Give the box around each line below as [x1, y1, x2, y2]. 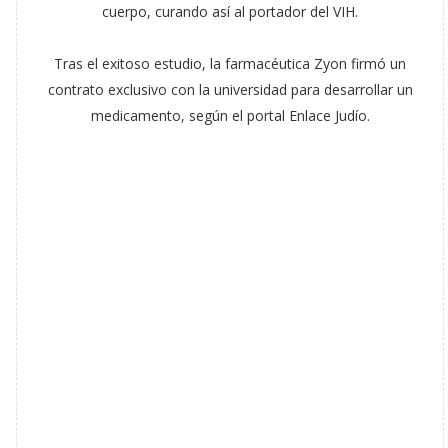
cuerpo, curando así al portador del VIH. [102, 2, 359, 21]
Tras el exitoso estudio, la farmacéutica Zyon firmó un [54, 54, 407, 73]
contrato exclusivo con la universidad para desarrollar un [47, 80, 413, 99]
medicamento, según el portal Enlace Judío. [90, 106, 370, 125]
